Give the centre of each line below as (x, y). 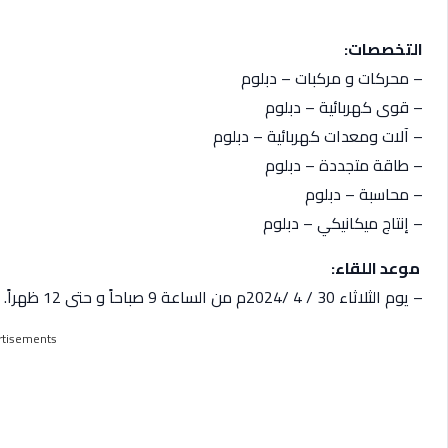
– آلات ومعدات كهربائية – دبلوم (318, 135)
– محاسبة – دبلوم (364, 193)
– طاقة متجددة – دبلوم (344, 164)
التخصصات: (383, 48)
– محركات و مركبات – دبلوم (332, 77)
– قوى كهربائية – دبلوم (344, 106)
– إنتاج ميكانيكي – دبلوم (343, 222)
